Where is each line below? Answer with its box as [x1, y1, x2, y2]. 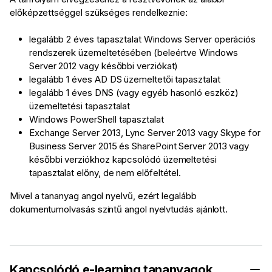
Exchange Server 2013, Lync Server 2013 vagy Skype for [29, 127, 261, 139]
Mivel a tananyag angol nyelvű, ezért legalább [10, 190, 197, 202]
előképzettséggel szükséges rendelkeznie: [10, 7, 188, 19]
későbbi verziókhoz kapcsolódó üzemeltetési [29, 154, 217, 166]
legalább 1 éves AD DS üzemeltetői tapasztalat [29, 73, 220, 86]
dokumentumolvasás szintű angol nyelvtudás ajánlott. [10, 203, 228, 216]
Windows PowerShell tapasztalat [29, 114, 164, 126]
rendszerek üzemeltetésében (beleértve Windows [29, 47, 238, 59]
